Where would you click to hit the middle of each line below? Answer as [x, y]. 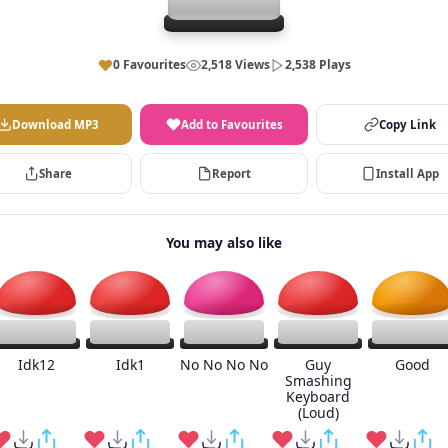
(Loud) [318, 412]
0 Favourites [149, 64]
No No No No [224, 364]
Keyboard [318, 396]
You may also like [224, 242]
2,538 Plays [317, 64]
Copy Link [407, 124]
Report [231, 173]
